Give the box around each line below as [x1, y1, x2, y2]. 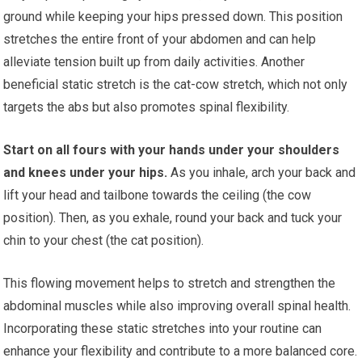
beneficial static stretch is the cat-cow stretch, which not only [3, 77, 348, 93]
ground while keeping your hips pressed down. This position [3, 9, 343, 25]
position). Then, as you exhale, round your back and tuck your [3, 210, 343, 226]
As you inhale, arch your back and [167, 165, 356, 181]
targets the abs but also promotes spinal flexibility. [3, 99, 290, 116]
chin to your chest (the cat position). [3, 233, 204, 249]
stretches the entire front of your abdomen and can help [3, 32, 317, 48]
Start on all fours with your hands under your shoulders [3, 142, 340, 158]
